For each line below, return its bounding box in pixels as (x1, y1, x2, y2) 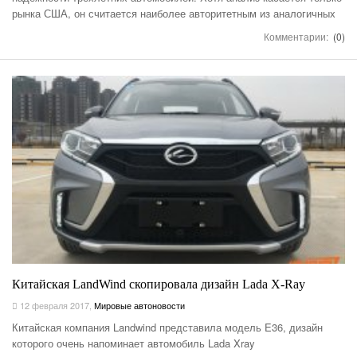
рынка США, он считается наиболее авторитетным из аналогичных (12, 6, 335, 22)
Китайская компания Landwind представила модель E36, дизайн (12, 319, 323, 335)
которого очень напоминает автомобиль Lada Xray (12, 335, 255, 351)
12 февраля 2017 (18, 298, 89, 312)
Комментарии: (264, 29, 331, 44)
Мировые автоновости (94, 298, 185, 312)
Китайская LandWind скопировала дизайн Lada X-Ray (12, 277, 305, 291)
